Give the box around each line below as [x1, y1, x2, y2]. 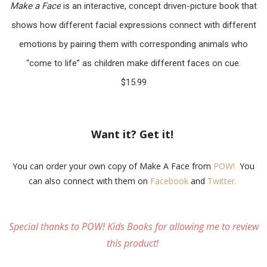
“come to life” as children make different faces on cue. [26, 57, 241, 69]
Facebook [150, 175, 188, 187]
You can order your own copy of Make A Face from [13, 160, 213, 172]
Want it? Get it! [91, 126, 176, 141]
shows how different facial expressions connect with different [11, 19, 256, 30]
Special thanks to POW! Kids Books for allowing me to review [8, 219, 259, 233]
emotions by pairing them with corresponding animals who [19, 38, 248, 49]
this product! [106, 236, 161, 250]
